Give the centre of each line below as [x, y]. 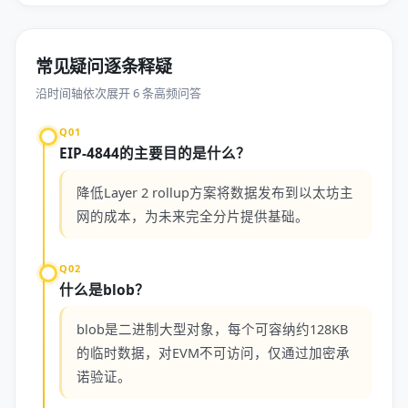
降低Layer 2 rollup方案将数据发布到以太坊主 [215, 192]
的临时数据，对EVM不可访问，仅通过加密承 [213, 352]
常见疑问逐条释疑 [104, 66]
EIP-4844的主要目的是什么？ [155, 153]
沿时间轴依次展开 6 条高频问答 [118, 93]
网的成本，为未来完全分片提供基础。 [193, 216]
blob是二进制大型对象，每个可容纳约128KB [212, 329]
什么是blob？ [104, 290]
